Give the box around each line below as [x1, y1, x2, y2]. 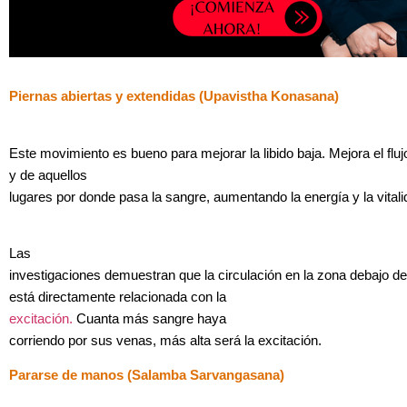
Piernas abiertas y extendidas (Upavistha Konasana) [9, 89, 339, 104]
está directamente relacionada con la [9, 289, 226, 304]
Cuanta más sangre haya [73, 311, 226, 326]
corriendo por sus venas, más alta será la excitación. [9, 333, 322, 348]
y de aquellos [9, 167, 87, 183]
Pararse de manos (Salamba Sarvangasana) [9, 368, 284, 383]
